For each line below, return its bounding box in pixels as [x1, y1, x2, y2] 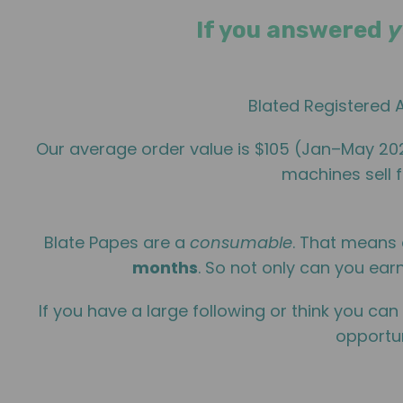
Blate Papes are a [43, 231, 190, 254]
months [132, 256, 198, 279]
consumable [189, 231, 292, 254]
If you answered [195, 16, 388, 44]
